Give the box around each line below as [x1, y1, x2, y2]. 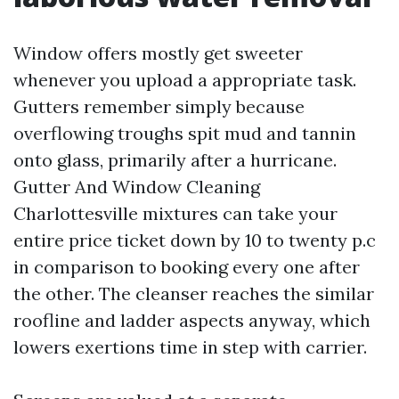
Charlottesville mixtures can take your [13, 202, 338, 224]
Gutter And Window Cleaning [13, 175, 260, 198]
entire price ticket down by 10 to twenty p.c [13, 229, 376, 251]
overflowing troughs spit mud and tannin [13, 122, 356, 144]
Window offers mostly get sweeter [13, 42, 303, 64]
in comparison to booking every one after [13, 256, 360, 278]
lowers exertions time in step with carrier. [13, 336, 367, 358]
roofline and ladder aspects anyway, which [13, 309, 370, 331]
